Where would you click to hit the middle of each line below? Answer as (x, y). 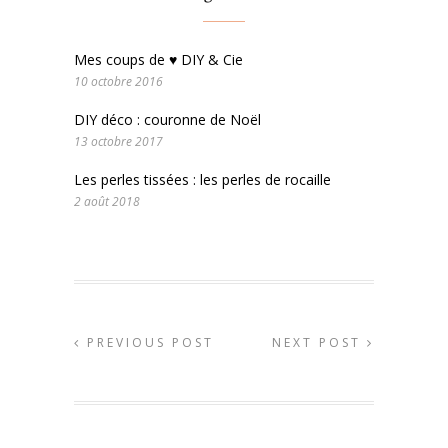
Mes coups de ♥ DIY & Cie (158, 59)
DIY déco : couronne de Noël (167, 119)
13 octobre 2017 (118, 141)
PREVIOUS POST (147, 342)
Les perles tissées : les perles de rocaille (202, 179)
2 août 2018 (107, 201)
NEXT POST (319, 342)
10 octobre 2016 (118, 81)
